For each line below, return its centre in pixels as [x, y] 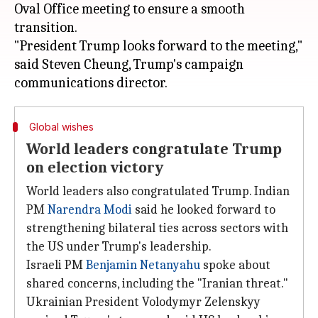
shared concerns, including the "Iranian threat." [157, 284]
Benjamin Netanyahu [143, 265]
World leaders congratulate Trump [154, 149]
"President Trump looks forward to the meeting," [158, 46]
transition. [46, 27]
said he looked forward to [204, 210]
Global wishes [61, 127]
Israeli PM [56, 265]
